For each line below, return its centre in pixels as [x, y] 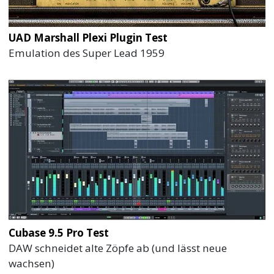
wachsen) [32, 263]
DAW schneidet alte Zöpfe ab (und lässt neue [118, 248]
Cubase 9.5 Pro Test [59, 232]
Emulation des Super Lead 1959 [87, 53]
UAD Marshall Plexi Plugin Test [88, 37]
